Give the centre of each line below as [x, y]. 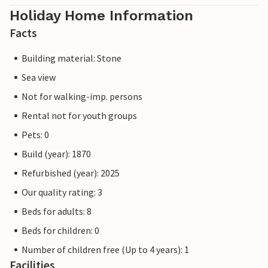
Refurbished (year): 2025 [71, 173]
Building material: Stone [71, 58]
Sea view [39, 77]
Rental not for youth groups [79, 116]
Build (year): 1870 [56, 154]
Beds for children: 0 [60, 231]
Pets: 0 [35, 135]
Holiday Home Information [101, 16]
